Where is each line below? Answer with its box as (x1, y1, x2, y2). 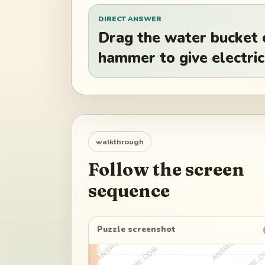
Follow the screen (88, 158, 244, 180)
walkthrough (96, 136, 144, 147)
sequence (88, 179, 170, 202)
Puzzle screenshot (97, 224, 176, 235)
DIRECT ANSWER (98, 14, 161, 24)
